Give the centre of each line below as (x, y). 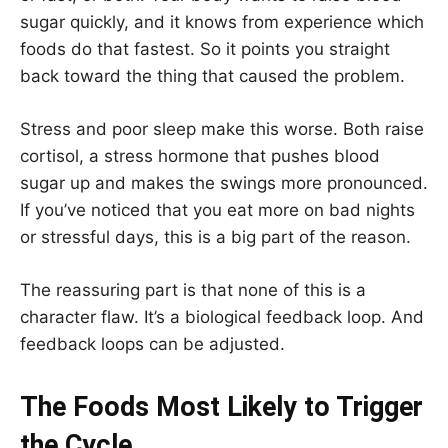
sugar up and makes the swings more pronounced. (224, 182)
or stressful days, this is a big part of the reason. (215, 236)
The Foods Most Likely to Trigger (221, 406)
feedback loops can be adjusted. (152, 343)
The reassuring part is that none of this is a (193, 289)
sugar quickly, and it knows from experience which (222, 21)
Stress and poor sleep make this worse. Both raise (222, 128)
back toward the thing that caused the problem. (212, 75)
